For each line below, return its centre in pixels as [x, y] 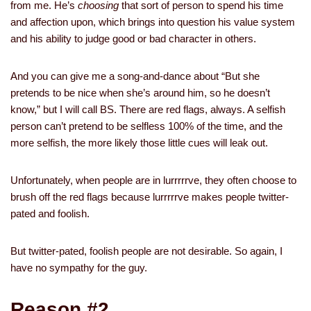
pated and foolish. [50, 213]
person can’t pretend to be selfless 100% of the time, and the [146, 126]
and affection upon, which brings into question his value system [153, 22]
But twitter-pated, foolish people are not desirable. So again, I [146, 251]
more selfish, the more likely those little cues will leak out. [139, 143]
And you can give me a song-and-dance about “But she [135, 76]
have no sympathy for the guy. [79, 268]
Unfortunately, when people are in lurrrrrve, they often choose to [153, 180]
